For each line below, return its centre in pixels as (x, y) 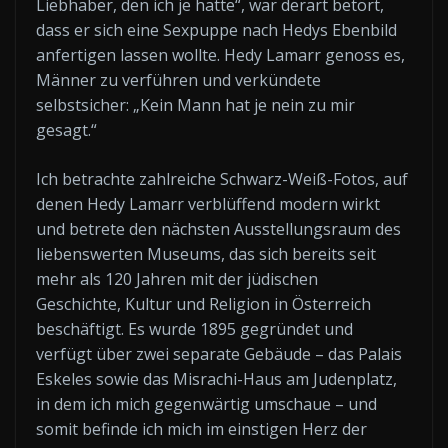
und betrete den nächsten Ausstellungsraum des (218, 228)
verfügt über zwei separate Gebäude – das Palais (219, 353)
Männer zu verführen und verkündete (178, 79)
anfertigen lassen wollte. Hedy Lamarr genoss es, (220, 54)
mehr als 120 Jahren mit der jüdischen (177, 278)
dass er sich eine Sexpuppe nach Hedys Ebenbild (216, 29)
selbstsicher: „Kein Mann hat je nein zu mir (195, 104)
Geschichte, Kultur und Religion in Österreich (203, 303)
